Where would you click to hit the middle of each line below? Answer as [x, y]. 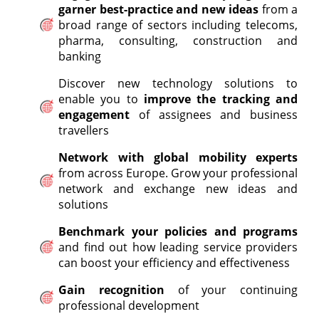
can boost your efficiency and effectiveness [174, 262]
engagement [94, 114]
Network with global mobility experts [178, 157]
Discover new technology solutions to [178, 83]
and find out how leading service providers [178, 247]
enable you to [101, 99]
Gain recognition [111, 289]
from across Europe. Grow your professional [178, 173]
